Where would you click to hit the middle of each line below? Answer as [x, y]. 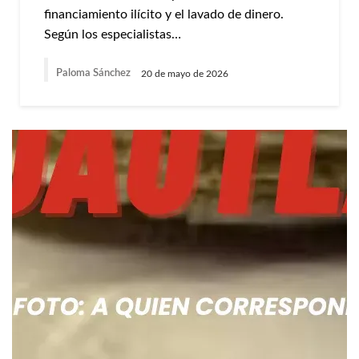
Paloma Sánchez [95, 73]
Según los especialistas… [113, 34]
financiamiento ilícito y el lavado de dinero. [164, 14]
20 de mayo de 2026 [185, 73]
